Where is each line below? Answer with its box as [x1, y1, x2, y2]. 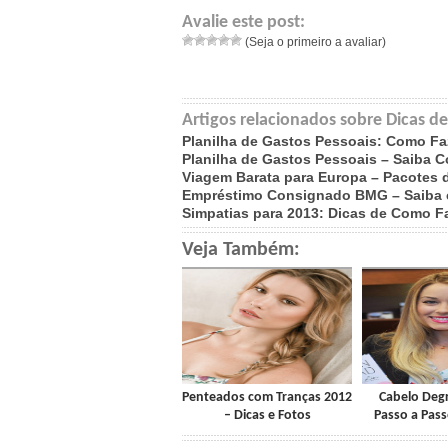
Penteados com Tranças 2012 [182, 390, 352, 405]
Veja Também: [182, 240, 300, 260]
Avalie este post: [182, 13, 305, 32]
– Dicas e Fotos [223, 408, 311, 423]
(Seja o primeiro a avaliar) [242, 35, 386, 49]
